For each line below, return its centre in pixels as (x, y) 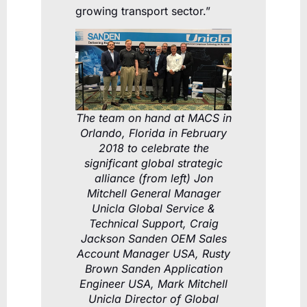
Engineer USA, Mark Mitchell (153, 284)
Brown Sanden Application (153, 269)
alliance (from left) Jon (153, 179)
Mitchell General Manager (153, 194)
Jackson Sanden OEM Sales (153, 239)
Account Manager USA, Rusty (153, 254)
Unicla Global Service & (153, 209)
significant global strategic (153, 163)
